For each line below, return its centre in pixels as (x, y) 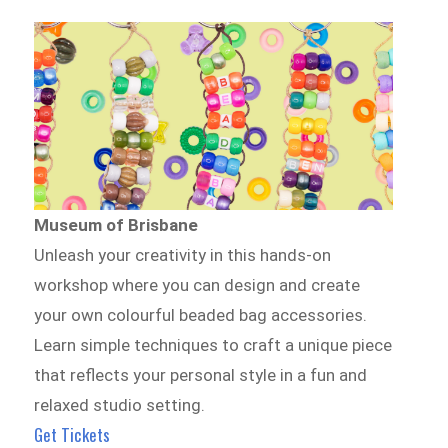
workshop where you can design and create (197, 284)
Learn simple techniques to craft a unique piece (213, 344)
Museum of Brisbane (116, 224)
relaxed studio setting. (120, 404)
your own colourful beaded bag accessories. (201, 314)
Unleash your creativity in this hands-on (183, 254)
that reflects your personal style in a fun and (201, 374)
